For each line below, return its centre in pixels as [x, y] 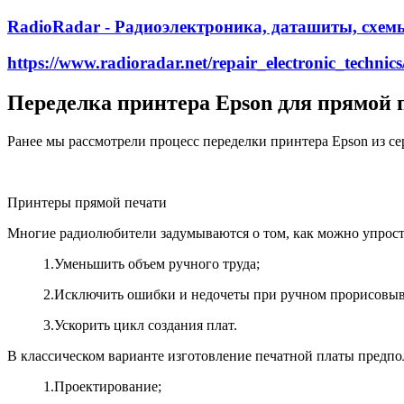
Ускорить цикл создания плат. [146, 326]
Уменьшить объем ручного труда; [157, 264]
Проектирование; [108, 387]
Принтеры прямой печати [87, 203]
